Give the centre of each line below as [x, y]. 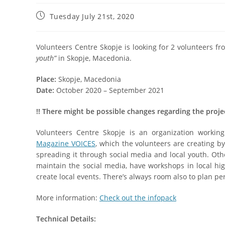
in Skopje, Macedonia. [94, 58]
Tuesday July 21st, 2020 [92, 16]
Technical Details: [66, 218]
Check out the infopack [138, 197]
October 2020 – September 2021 [109, 90]
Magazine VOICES [66, 143]
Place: [47, 79]
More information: [68, 197]
